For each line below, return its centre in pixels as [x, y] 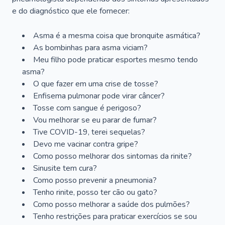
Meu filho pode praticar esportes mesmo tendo [116, 60]
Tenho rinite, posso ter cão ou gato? [95, 192]
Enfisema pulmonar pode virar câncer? [99, 96]
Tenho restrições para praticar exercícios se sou [115, 216]
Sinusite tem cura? [65, 168]
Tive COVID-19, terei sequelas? [89, 132]
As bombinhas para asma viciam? [90, 48]
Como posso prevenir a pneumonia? [95, 180]
